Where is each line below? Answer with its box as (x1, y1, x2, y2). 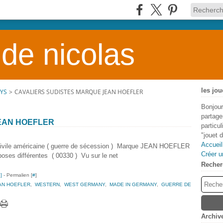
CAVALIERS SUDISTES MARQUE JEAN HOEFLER (14, 88, 143, 96)
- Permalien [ (2, 172, 32, 178)
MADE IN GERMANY (110, 182, 157, 187)
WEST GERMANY (64, 182, 105, 187)
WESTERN (35, 182, 60, 187)
